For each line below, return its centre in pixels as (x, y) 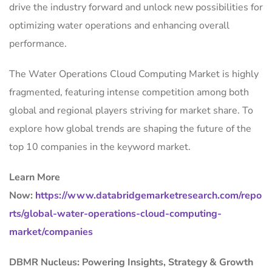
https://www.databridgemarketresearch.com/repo (148, 196)
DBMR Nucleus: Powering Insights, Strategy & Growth (131, 263)
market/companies (51, 232)
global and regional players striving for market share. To (131, 111)
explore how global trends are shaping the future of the (130, 129)
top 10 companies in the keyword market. (100, 147)
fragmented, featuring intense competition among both (129, 93)
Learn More (35, 178)
